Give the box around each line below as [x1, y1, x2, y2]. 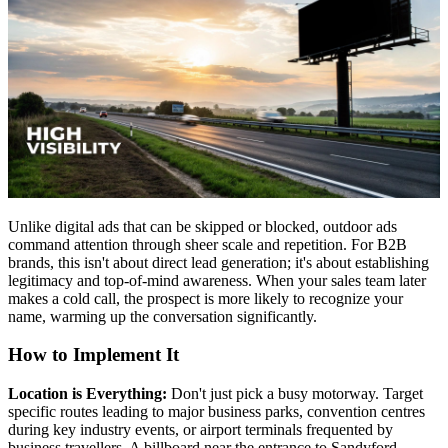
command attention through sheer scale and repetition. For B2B [8, 235, 407, 253]
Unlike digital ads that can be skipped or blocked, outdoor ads [8, 217, 397, 235]
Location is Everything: [8, 385, 167, 403]
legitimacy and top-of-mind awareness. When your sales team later [8, 271, 426, 289]
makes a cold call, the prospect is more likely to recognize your [8, 289, 403, 307]
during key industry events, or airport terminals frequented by [8, 421, 393, 439]
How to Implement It [8, 344, 179, 366]
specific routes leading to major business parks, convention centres [8, 403, 425, 421]
